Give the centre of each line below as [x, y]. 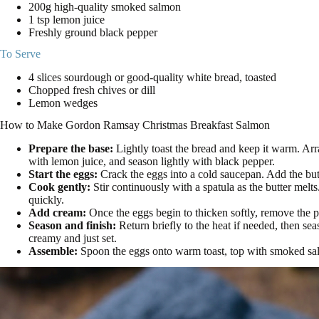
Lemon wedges [63, 103]
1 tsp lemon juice [67, 19]
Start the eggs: [63, 174]
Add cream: [57, 212]
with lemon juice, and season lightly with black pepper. [152, 161]
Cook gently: [59, 187]
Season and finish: [72, 225]
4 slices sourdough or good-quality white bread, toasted [152, 78]
